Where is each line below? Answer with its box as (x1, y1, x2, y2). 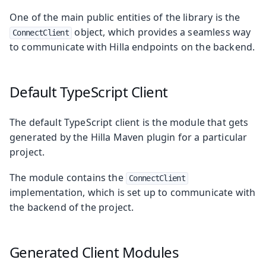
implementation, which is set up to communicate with (9, 185, 256, 199)
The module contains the (9, 170, 126, 184)
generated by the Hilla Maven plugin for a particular (9, 130, 248, 144)
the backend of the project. (9, 200, 134, 214)
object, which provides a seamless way (72, 25, 251, 39)
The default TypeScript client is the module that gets (9, 115, 249, 129)
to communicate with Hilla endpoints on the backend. (9, 40, 255, 53)
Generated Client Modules (9, 242, 179, 262)
